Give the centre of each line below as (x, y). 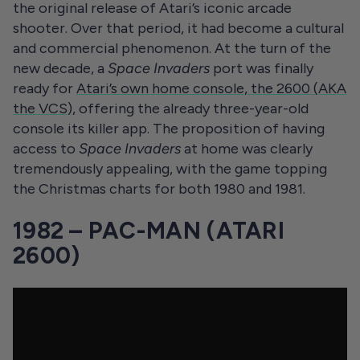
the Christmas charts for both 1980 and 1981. (159, 189)
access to (46, 149)
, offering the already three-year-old (190, 108)
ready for (45, 88)
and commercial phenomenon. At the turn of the (172, 48)
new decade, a (60, 68)
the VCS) (43, 108)
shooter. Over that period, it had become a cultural (178, 28)
